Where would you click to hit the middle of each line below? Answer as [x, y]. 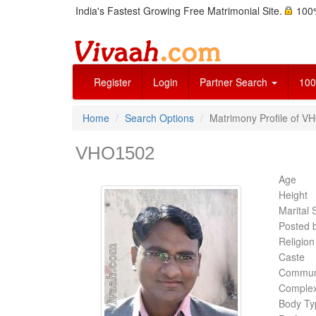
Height [293, 195]
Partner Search [235, 82]
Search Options [159, 118]
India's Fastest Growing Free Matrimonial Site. [180, 11]
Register [113, 82]
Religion [296, 241]
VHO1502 [115, 153]
